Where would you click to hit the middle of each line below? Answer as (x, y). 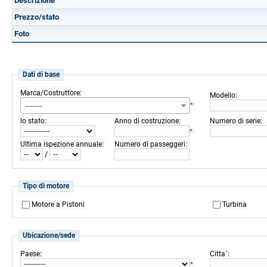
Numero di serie (235, 121)
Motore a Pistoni (58, 205)
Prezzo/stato (37, 17)
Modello (223, 95)
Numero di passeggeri (150, 144)
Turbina (235, 205)
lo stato (32, 121)
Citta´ (219, 254)
